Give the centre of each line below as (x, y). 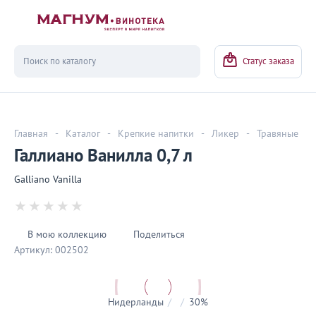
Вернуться (72, 34)
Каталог (83, 134)
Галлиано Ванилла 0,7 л (103, 156)
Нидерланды (136, 302)
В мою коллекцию (67, 235)
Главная (31, 134)
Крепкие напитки (156, 134)
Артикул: (33, 250)
